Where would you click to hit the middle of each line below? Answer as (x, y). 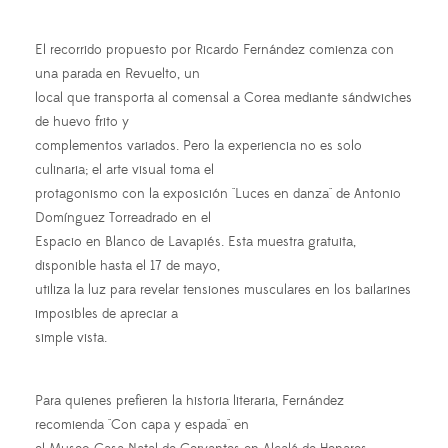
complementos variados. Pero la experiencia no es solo (198, 146)
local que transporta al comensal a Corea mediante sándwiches (223, 98)
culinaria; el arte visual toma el (124, 170)
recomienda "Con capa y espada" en (142, 425)
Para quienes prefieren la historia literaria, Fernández (189, 401)
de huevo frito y (82, 122)
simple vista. (71, 338)
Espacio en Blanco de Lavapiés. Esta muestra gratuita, (195, 242)
